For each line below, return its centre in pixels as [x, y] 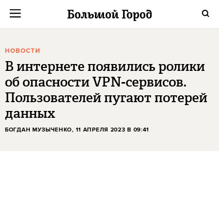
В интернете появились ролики [105, 66]
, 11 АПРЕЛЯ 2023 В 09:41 [111, 130]
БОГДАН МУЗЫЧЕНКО [39, 130]
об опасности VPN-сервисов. [96, 82]
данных [30, 113]
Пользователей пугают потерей [106, 98]
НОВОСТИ [22, 51]
